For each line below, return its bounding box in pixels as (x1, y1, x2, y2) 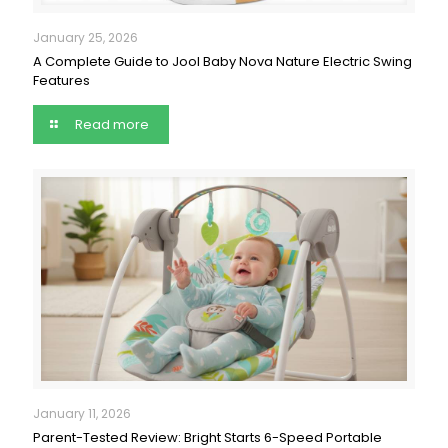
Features (33, 70, 90, 90)
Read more (75, 114, 150, 134)
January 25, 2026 (33, 28, 138, 46)
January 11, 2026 (33, 405, 131, 423)
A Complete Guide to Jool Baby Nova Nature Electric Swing (33, 51, 412, 71)
